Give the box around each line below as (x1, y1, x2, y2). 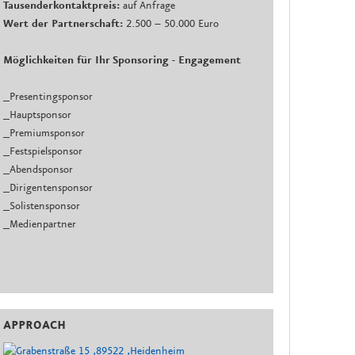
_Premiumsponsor (3, 127, 86, 140)
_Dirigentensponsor (3, 181, 94, 195)
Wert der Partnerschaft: (3, 17, 124, 31)
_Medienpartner (3, 218, 77, 231)
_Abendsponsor (3, 163, 74, 177)
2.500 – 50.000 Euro (123, 17, 219, 31)
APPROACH (3, 319, 67, 334)
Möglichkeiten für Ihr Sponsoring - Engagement (3, 54, 242, 67)
